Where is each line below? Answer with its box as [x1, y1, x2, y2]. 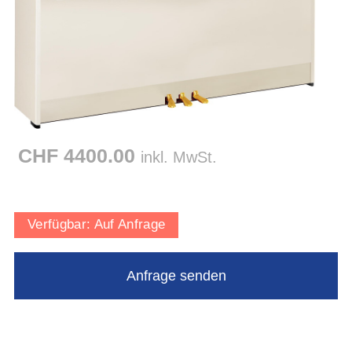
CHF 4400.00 [17, 145, 141, 167]
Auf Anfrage [93, 217, 166, 233]
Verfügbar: [27, 217, 94, 233]
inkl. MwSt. [140, 148, 217, 167]
